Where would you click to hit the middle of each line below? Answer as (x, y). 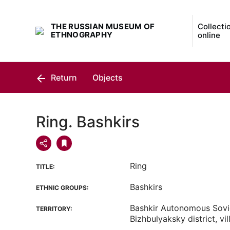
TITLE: (45, 167)
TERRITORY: (54, 209)
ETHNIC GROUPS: (62, 188)
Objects (108, 78)
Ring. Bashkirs (88, 122)
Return (63, 78)
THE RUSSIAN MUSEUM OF (103, 26)
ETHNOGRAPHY (82, 35)
